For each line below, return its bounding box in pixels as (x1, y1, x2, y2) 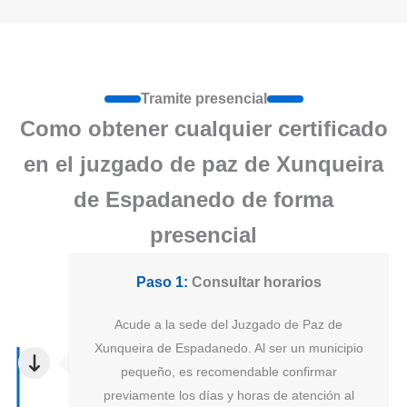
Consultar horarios (187, 274, 322, 291)
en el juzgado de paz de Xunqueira (24, 152, 383, 177)
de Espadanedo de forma (74, 187, 333, 213)
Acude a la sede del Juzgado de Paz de (114, 317, 342, 333)
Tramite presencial (140, 91, 267, 107)
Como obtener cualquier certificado (19, 116, 388, 142)
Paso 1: (135, 274, 188, 291)
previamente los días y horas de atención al (103, 388, 354, 403)
